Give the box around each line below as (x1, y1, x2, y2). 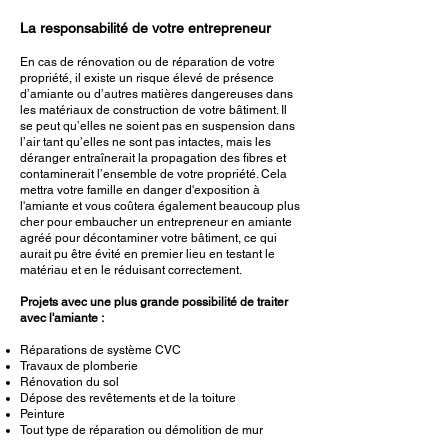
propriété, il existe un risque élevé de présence (20, 71, 274, 85)
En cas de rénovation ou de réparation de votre (20, 55, 275, 69)
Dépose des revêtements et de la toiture (20, 391, 236, 405)
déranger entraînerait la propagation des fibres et (20, 151, 286, 165)
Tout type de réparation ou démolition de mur (20, 423, 263, 437)
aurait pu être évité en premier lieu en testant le (20, 247, 275, 261)
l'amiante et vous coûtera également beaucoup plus (20, 199, 300, 213)
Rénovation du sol (20, 375, 119, 389)
